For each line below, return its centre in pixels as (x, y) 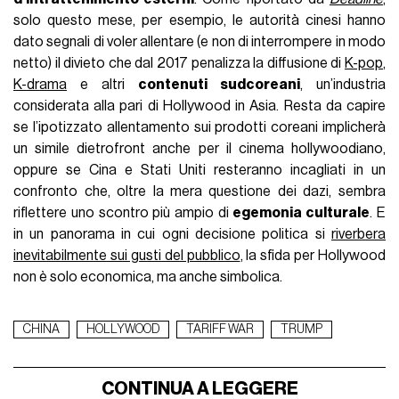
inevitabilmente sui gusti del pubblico (127, 255)
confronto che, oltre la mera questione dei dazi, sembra (199, 191)
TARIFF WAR (220, 329)
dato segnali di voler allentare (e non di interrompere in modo (199, 41)
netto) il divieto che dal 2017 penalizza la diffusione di (179, 63)
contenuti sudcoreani (219, 84)
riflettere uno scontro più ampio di (123, 212)
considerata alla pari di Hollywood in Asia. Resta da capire (199, 106)
